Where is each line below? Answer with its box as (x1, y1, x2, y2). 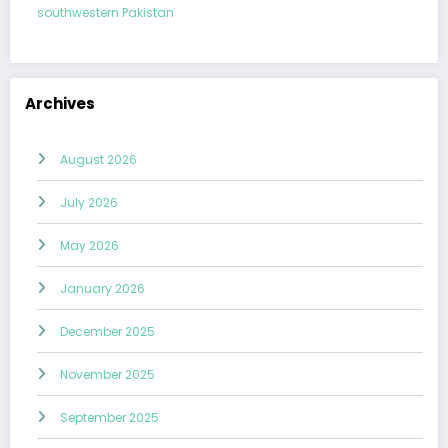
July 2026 (60, 193, 118, 211)
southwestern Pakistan (37, 4, 174, 22)
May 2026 (60, 236, 119, 254)
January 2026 (60, 279, 145, 297)
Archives (25, 93, 95, 115)
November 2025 (60, 365, 155, 383)
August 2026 (60, 150, 137, 168)
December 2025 (60, 322, 155, 340)
